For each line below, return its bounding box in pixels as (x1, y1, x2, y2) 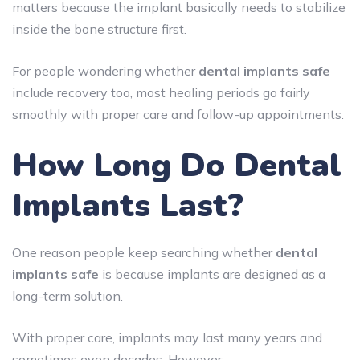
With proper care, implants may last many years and (12, 329, 322, 346)
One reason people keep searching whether (12, 243, 276, 260)
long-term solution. (12, 287, 123, 304)
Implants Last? (12, 183, 243, 227)
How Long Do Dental (12, 143, 342, 187)
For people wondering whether (12, 62, 198, 79)
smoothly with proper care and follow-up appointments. (12, 105, 344, 122)
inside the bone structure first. (12, 20, 186, 37)
